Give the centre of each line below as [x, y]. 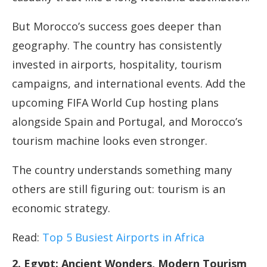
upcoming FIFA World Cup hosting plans [115, 103]
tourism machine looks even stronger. [110, 141]
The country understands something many [122, 170]
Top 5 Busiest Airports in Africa [125, 237]
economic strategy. [61, 208]
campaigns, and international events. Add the [129, 84]
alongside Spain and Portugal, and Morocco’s [127, 122]
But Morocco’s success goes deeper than [117, 27]
